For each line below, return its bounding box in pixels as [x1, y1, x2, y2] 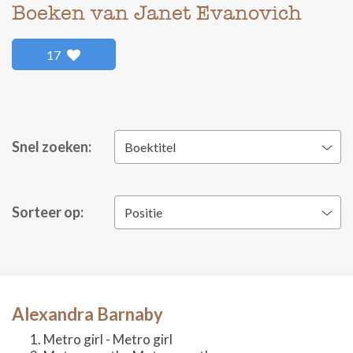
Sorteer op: [12, 203, 84, 221]
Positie [124, 205, 162, 220]
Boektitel [124, 139, 176, 154]
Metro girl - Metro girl [43, 331, 173, 347]
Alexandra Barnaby [12, 303, 163, 325]
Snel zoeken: [12, 138, 91, 155]
